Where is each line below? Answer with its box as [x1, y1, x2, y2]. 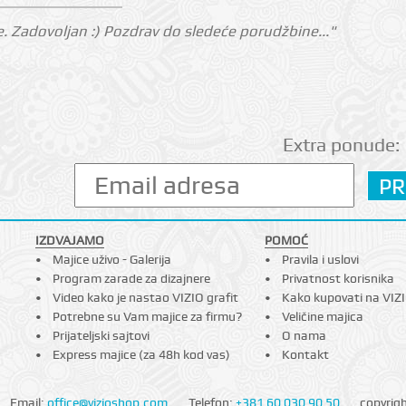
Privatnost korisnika [282, 271, 395, 286]
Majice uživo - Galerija [53, 252, 172, 267]
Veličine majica [282, 309, 364, 324]
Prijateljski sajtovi [53, 328, 150, 343]
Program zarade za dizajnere [53, 271, 211, 286]
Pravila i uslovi [282, 252, 360, 267]
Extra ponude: [283, 132, 400, 156]
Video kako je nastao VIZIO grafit [53, 290, 239, 305]
